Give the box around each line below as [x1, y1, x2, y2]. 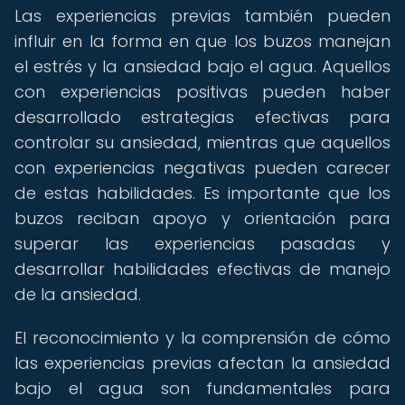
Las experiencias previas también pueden [14, 5, 391, 27]
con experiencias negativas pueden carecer [14, 156, 391, 179]
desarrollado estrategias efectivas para [14, 106, 391, 128]
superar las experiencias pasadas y [14, 232, 391, 255]
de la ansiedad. [14, 283, 141, 306]
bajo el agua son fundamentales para [14, 377, 391, 400]
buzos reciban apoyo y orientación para [14, 207, 391, 230]
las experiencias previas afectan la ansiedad [14, 352, 391, 374]
